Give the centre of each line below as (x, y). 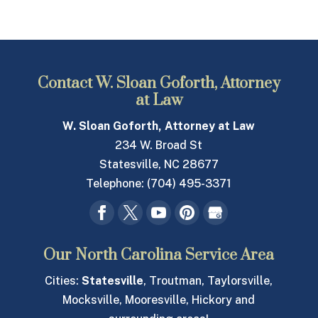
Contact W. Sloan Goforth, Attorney (159, 84)
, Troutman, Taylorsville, (208, 281)
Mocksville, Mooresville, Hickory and (159, 300)
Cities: (64, 281)
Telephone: (117, 184)
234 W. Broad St (159, 146)
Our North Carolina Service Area (159, 256)
